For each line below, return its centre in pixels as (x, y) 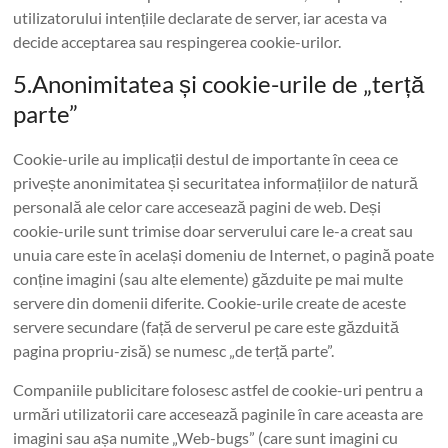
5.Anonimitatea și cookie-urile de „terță (219, 83)
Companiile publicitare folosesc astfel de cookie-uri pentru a (218, 389)
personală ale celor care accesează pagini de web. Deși (197, 206)
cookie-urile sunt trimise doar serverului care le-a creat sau (213, 230)
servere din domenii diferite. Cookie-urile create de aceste (210, 302)
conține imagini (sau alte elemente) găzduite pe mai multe (208, 278)
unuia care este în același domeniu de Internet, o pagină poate (224, 254)
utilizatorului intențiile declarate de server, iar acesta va (200, 17)
